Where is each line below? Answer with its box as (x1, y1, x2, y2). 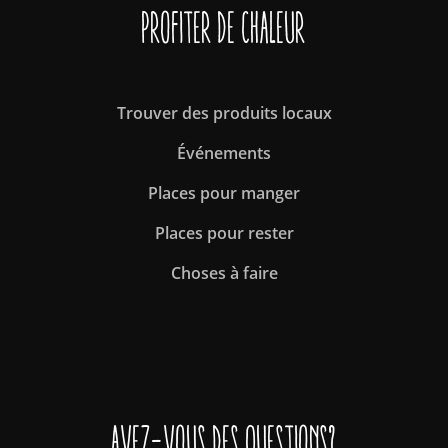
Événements (177, 142, 271, 165)
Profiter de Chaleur (142, 2, 306, 55)
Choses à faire (170, 262, 278, 285)
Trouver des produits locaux (116, 102, 332, 125)
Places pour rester (154, 222, 294, 245)
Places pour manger (148, 182, 300, 205)
